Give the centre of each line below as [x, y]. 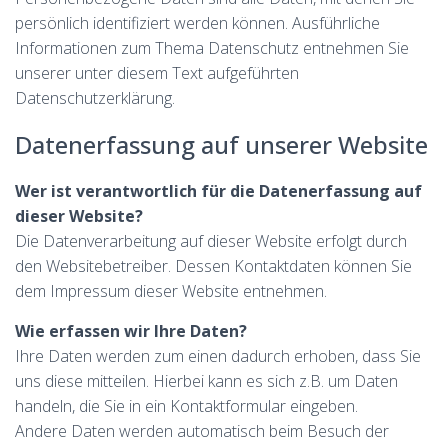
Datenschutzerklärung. [95, 98]
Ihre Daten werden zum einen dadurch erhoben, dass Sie [218, 356]
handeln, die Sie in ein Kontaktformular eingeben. [186, 406]
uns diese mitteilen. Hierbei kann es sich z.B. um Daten [206, 381]
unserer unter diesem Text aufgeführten [157, 73]
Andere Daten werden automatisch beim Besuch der [202, 431]
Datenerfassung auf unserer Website [221, 144]
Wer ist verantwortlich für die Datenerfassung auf [218, 191]
